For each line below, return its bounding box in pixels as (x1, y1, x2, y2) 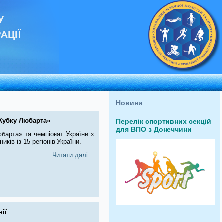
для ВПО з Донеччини (116, 125, 192, 133)
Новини (116, 99, 143, 107)
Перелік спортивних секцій (116, 117, 211, 125)
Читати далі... (52, 151, 94, 159)
